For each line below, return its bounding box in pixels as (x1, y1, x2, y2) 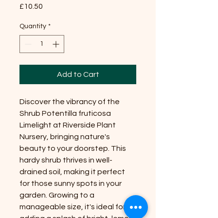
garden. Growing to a (19, 191, 94, 199)
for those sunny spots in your (19, 179, 122, 187)
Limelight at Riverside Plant (19, 121, 116, 129)
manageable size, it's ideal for (19, 202, 126, 211)
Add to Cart (56, 70, 99, 78)
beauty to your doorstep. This (19, 144, 126, 152)
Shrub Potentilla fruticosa (19, 109, 111, 117)
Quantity (19, 22, 46, 30)
